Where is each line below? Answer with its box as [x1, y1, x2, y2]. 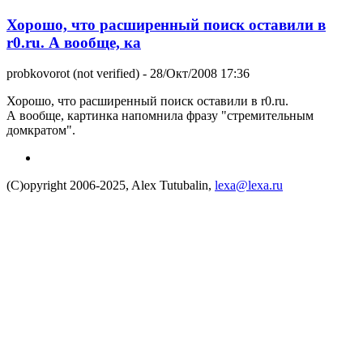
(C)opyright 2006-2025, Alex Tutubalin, [6, 178, 215, 193]
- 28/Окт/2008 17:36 [139, 66, 250, 81]
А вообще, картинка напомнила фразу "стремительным [6, 109, 314, 123]
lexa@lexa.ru [215, 178, 283, 193]
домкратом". [6, 123, 75, 138]
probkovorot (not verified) [6, 66, 139, 81]
